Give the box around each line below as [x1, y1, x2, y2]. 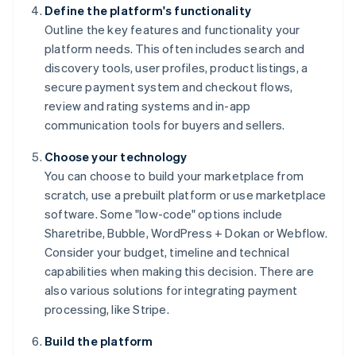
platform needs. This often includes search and [44, 41, 305, 57]
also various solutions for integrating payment [44, 282, 298, 299]
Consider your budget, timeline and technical [44, 244, 289, 261]
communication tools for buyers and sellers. [44, 117, 285, 133]
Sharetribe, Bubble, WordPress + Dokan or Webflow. [44, 225, 327, 242]
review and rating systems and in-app [44, 98, 251, 114]
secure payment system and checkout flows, [44, 79, 293, 95]
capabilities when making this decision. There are [44, 263, 314, 280]
